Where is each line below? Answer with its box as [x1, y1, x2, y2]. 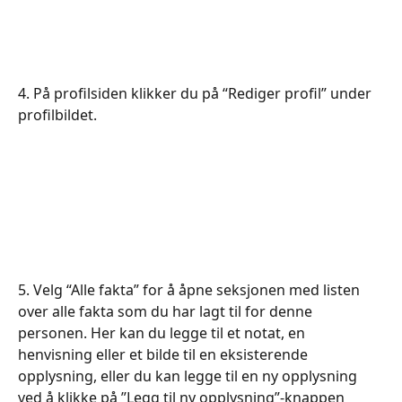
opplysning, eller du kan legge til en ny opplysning [18, 365, 361, 386]
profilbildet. [18, 104, 97, 125]
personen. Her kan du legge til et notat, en [18, 322, 309, 343]
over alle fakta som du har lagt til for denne [18, 301, 316, 321]
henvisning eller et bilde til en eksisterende [18, 344, 311, 364]
